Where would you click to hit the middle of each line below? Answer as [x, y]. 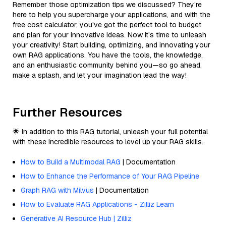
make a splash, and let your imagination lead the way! [100, 75]
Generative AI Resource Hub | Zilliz [76, 218]
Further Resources [67, 112]
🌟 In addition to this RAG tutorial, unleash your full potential [110, 131]
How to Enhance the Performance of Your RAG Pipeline [110, 176]
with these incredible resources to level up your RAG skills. [108, 142]
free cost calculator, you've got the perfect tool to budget [107, 24]
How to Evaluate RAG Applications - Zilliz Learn [97, 204]
